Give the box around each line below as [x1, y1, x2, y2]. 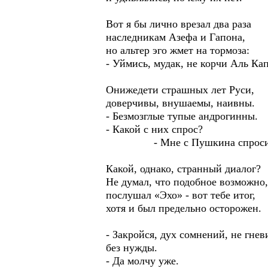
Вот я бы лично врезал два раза [106, 18, 251, 30]
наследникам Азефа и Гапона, [106, 31, 245, 43]
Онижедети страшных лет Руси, [106, 84, 254, 96]
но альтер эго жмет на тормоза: [106, 44, 249, 56]
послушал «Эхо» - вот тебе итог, [106, 189, 255, 201]
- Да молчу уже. [106, 255, 179, 267]
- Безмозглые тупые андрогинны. [106, 110, 258, 122]
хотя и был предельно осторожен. [106, 202, 261, 214]
